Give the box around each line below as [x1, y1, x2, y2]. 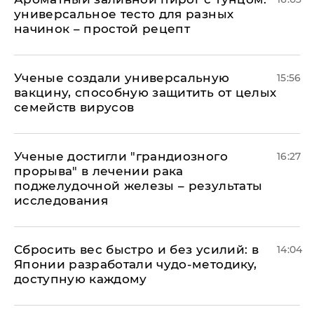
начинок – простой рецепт [14, 22, 191, 36]
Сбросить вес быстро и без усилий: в [14, 243, 259, 257]
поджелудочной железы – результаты [14, 179, 263, 193]
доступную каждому [14, 272, 147, 286]
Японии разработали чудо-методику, [14, 257, 257, 271]
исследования [14, 193, 109, 207]
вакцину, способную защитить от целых [14, 86, 277, 100]
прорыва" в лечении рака [14, 164, 184, 178]
